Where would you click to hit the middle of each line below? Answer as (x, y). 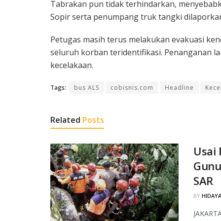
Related (65, 120)
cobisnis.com (132, 87)
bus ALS (87, 87)
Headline (179, 87)
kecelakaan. (72, 65)
